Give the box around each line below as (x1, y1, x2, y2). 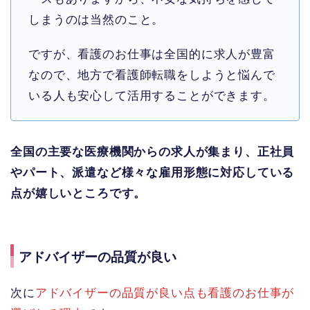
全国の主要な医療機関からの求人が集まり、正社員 (10, 145, 295, 159)
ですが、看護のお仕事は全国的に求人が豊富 (28, 48, 275, 62)
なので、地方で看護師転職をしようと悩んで (28, 69, 275, 82)
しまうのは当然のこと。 (28, 13, 165, 27)
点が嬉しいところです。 (10, 187, 147, 201)
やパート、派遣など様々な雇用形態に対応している (10, 166, 295, 180)
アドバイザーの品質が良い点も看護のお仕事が (35, 286, 295, 300)
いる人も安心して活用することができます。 (28, 89, 275, 103)
